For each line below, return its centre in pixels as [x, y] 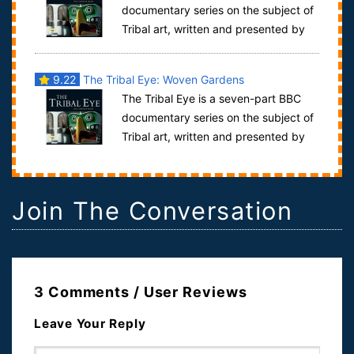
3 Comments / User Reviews [141, 292]
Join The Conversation [153, 211]
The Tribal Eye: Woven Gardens [162, 80]
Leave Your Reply [90, 324]
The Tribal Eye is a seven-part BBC [211, 99]
